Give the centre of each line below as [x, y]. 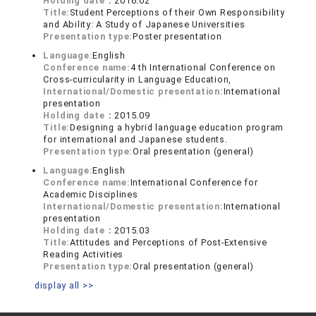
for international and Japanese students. [135, 140]
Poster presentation [177, 37]
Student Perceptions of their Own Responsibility [177, 13]
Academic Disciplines [91, 195]
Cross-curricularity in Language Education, [138, 80]
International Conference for [194, 183]
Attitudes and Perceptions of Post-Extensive [169, 243]
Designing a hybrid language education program [177, 128]
